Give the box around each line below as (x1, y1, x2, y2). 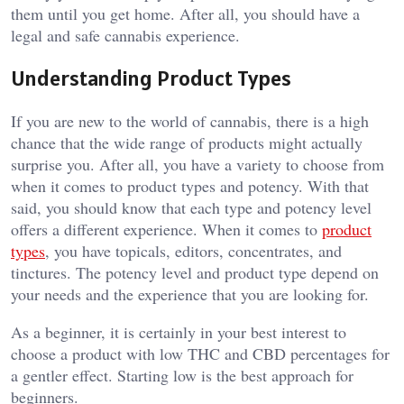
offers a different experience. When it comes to (11, 217, 322, 240)
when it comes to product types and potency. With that (11, 174, 369, 197)
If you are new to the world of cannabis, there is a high (11, 109, 369, 132)
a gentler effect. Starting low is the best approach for (11, 363, 353, 386)
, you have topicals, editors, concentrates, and (45, 239, 342, 262)
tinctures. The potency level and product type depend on (11, 261, 379, 283)
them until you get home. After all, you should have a (11, 3, 360, 25)
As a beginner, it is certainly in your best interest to (11, 320, 346, 343)
